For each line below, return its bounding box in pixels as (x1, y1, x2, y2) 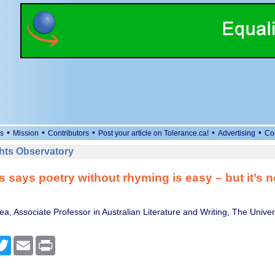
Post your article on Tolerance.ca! (98, 129, 209, 137)
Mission (13, 129, 39, 137)
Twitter (10, 236, 37, 246)
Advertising (218, 129, 255, 137)
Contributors (48, 129, 89, 137)
